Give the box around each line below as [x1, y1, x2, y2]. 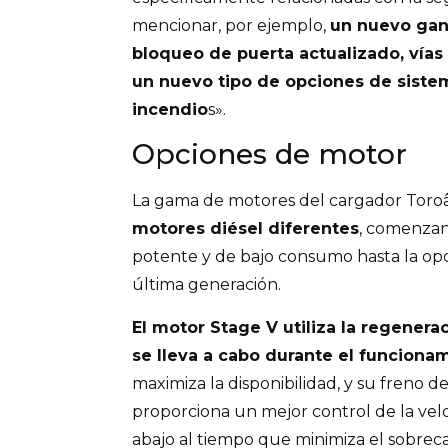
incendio [132, 99, 208, 119]
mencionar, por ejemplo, [132, 15, 330, 35]
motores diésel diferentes [132, 219, 359, 239]
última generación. [132, 275, 281, 295]
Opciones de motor [132, 137, 407, 172]
